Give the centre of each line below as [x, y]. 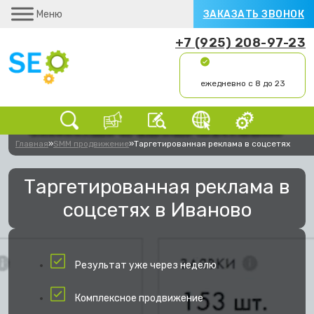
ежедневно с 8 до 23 [243, 83]
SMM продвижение [91, 143]
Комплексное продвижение [139, 298]
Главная [32, 143]
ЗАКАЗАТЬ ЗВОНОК [253, 14]
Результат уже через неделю [146, 265]
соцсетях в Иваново [157, 210]
